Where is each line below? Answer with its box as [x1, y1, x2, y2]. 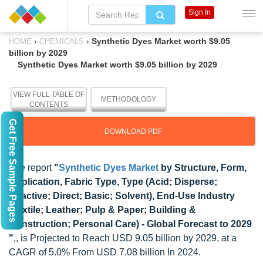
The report [9, 163, 54, 173]
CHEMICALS [37, 37, 86, 46]
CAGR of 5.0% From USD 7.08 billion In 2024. [9, 247, 201, 257]
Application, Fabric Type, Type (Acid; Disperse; [9, 177, 217, 187]
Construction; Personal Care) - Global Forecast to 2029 [9, 219, 252, 229]
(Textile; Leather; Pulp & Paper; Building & [9, 205, 196, 215]
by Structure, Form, [159, 163, 247, 173]
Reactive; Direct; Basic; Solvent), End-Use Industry [9, 191, 235, 201]
